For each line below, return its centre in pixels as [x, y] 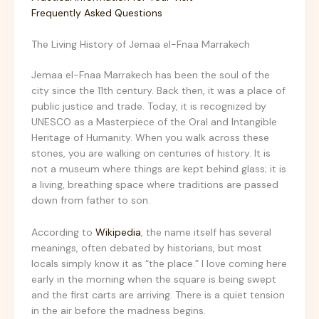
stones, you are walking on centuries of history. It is [151, 153]
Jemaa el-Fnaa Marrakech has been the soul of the [151, 75]
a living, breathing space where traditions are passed [155, 185]
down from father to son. [91, 200]
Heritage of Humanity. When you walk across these [150, 138]
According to [63, 232]
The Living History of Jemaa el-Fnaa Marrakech [141, 45]
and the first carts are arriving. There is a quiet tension [158, 294]
